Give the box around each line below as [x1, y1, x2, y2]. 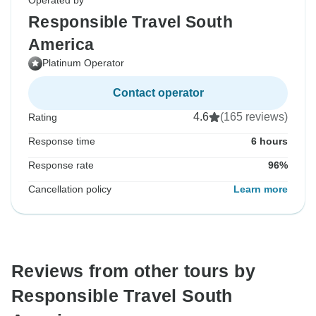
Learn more [233, 183, 288, 195]
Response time [28, 135, 95, 147]
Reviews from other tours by [11, 261, 255, 281]
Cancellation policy [28, 183, 111, 195]
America [28, 35, 95, 54]
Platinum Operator [42, 57, 124, 69]
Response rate [28, 159, 94, 171]
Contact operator [112, 87, 204, 99]
